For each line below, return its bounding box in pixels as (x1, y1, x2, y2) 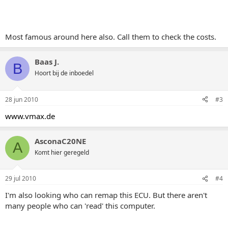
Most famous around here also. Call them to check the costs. (5, 32, 216, 42)
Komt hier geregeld (35, 148, 89, 157)
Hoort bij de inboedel (35, 69, 94, 77)
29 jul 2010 (5, 174, 36, 183)
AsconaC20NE (35, 135, 86, 146)
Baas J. (35, 56, 59, 67)
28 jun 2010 (5, 95, 38, 104)
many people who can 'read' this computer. (5, 201, 155, 211)
